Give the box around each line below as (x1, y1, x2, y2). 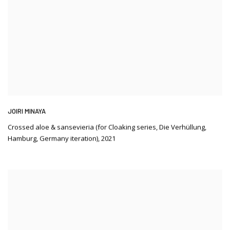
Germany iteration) (40, 133, 98, 143)
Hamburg (8, 133, 36, 143)
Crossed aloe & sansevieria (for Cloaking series (8, 122, 156, 132)
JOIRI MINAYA (8, 107, 46, 116)
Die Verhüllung (159, 122, 205, 132)
